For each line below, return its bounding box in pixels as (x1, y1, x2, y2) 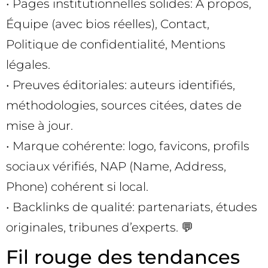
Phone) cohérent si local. (6, 179, 148, 194)
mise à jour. (6, 118, 73, 133)
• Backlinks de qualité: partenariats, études (6, 200, 257, 215)
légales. (6, 57, 50, 72)
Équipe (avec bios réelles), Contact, (6, 17, 209, 32)
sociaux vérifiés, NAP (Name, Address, (6, 159, 226, 174)
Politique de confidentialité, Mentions (6, 37, 226, 52)
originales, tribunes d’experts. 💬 (6, 220, 193, 235)
